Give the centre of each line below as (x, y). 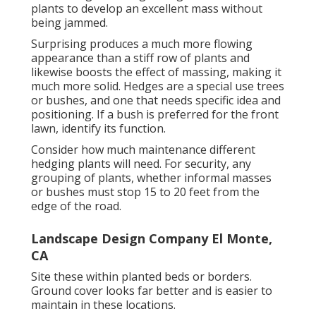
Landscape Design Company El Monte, (152, 238)
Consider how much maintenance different (143, 149)
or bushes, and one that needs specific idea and (156, 100)
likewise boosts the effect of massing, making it (156, 72)
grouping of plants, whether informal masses (151, 177)
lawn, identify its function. (98, 128)
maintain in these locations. (103, 304)
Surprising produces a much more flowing (142, 43)
